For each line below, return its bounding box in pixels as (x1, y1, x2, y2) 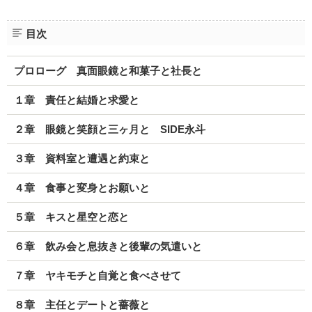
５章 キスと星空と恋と (13, 210, 129, 223)
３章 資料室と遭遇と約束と (13, 152, 150, 164)
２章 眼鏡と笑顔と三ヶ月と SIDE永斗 (13, 123, 205, 135)
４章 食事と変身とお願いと (13, 181, 150, 194)
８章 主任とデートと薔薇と (13, 298, 150, 311)
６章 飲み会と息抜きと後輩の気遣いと (13, 240, 202, 252)
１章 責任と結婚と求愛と (13, 93, 139, 106)
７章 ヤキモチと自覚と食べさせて (13, 269, 181, 281)
